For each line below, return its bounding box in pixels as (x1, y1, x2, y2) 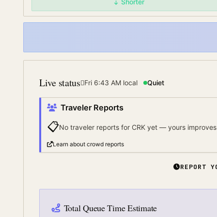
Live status (39, 76, 80, 89)
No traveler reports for (59, 123, 132, 131)
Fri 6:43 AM (84, 78, 121, 87)
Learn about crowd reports (53, 140, 124, 148)
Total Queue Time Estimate (63, 202, 157, 214)
